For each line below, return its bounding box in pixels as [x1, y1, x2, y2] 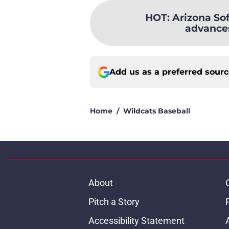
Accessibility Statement [88, 215, 185, 226]
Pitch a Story [88, 196, 140, 208]
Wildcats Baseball [123, 106, 190, 116]
